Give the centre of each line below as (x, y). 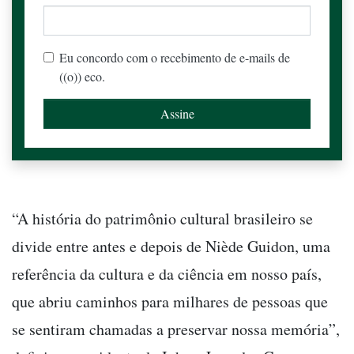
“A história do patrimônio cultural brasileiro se (162, 219)
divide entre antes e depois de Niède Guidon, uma (171, 247)
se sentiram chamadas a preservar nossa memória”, (176, 330)
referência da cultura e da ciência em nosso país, (167, 274)
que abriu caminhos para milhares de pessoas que (170, 302)
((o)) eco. (82, 77)
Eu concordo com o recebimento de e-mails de (175, 58)
